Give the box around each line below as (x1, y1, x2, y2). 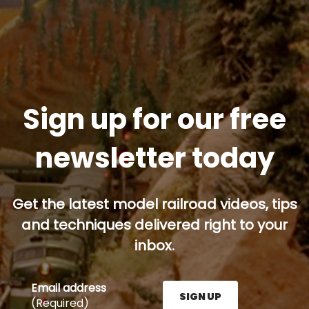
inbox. (134, 235, 175, 255)
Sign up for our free (23, 99, 286, 139)
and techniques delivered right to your (21, 215, 288, 235)
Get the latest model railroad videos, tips (12, 194, 297, 214)
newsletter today (34, 138, 275, 177)
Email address (31, 279, 106, 296)
